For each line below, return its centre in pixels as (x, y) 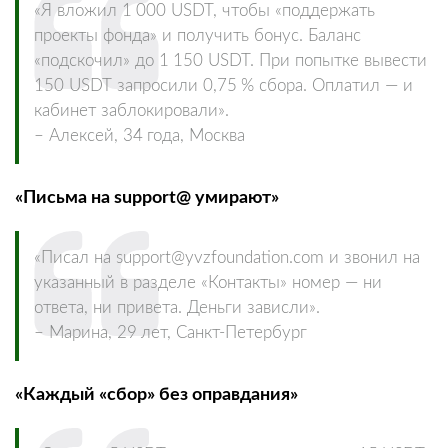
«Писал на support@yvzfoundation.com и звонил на (227, 257)
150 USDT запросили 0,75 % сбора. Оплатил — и (223, 85)
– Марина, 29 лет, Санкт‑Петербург (170, 332)
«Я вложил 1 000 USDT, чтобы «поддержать (204, 10)
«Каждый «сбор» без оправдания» (156, 394)
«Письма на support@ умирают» (147, 197)
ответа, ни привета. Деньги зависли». (177, 307)
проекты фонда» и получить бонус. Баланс (197, 35)
